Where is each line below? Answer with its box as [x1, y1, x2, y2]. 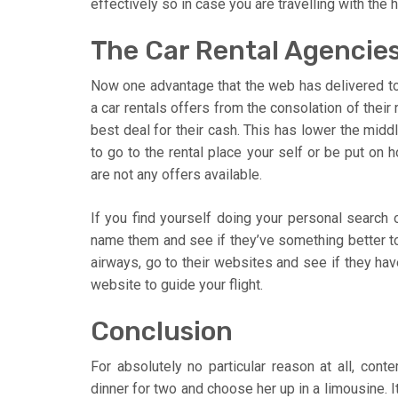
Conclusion [91, 314, 233, 347]
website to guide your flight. [91, 275, 263, 293]
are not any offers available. [91, 165, 262, 183]
